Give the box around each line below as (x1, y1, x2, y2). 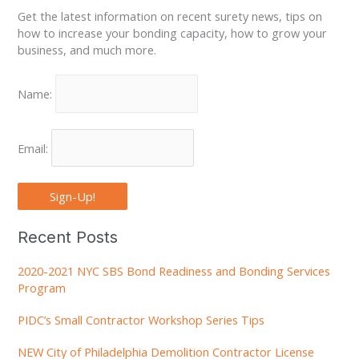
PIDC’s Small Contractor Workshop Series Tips (18, 312, 265, 328)
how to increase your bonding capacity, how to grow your (18, 24, 328, 41)
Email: (18, 139, 52, 156)
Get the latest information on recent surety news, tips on (18, 7, 323, 24)
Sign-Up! (50, 188, 96, 205)
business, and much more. (18, 41, 157, 58)
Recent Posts (18, 228, 119, 248)
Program (18, 280, 67, 296)
